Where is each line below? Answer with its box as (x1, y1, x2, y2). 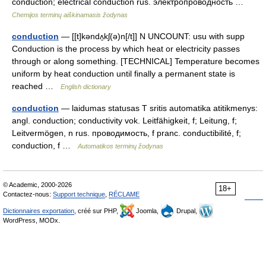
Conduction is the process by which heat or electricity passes (12, 44, 240, 54)
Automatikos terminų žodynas (78, 142, 163, 150)
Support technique (53, 191, 105, 198)
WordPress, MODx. (3, 217, 60, 224)
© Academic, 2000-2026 (3, 181, 72, 189)
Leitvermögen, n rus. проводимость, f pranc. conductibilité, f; (12, 128, 241, 138)
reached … (12, 81, 61, 91)
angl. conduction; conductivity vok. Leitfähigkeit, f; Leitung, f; (12, 116, 237, 126)
